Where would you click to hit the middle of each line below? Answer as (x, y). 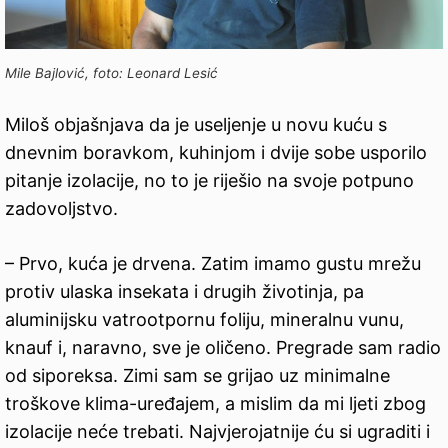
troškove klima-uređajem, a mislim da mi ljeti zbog (215, 404)
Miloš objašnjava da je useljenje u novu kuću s (196, 125)
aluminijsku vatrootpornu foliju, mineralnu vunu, (204, 320)
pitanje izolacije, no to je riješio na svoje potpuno (209, 181)
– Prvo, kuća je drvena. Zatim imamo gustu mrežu (213, 264)
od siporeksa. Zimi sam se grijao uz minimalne (197, 376)
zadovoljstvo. (61, 209)
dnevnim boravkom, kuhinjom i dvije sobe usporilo (216, 153)
